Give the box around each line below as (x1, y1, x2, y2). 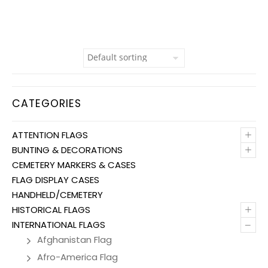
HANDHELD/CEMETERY (12, 188, 103, 201)
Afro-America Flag (37, 250, 118, 263)
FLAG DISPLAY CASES (12, 173, 99, 186)
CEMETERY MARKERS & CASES (12, 158, 136, 171)
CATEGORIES (12, 96, 81, 111)
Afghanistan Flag (37, 233, 112, 246)
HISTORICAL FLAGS (12, 203, 90, 216)
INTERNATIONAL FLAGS (12, 218, 105, 231)
